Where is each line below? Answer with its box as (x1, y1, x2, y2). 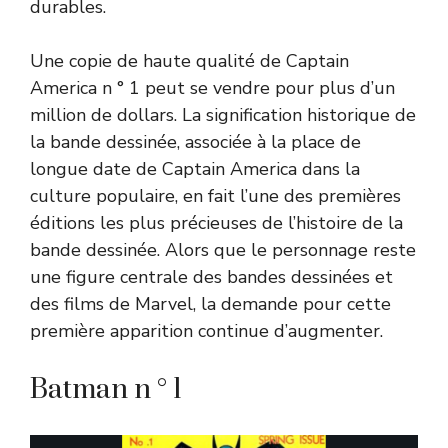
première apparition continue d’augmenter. (30, 318, 383, 343)
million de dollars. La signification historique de (30, 102, 416, 127)
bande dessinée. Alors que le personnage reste (30, 237, 416, 262)
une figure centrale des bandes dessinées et (30, 264, 393, 289)
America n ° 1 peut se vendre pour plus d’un (30, 75, 395, 100)
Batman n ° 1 (30, 371, 182, 407)
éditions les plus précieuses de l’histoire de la (30, 210, 403, 235)
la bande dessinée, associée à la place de (30, 129, 361, 154)
